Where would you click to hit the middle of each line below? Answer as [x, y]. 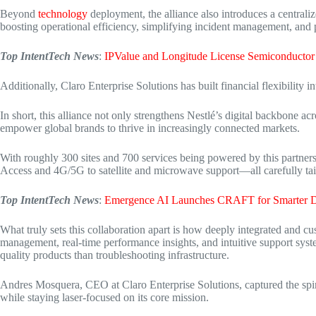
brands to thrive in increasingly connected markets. [186, 128]
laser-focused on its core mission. [134, 297]
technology [63, 14]
